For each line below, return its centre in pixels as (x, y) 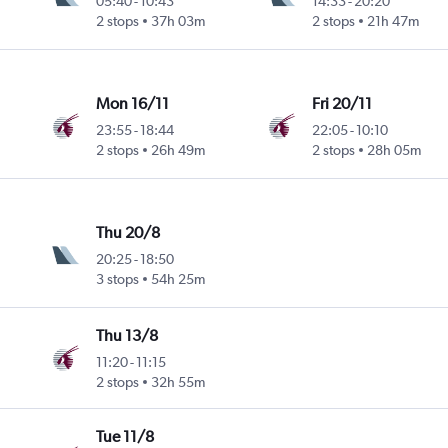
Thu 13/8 (127, 336)
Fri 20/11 (341, 104)
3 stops (118, 279)
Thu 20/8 (128, 233)
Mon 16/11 (133, 104)
